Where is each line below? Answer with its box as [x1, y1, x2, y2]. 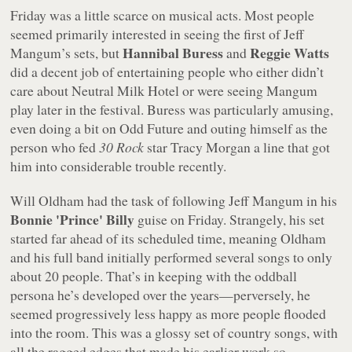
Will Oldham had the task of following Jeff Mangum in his [10, 191, 338, 211]
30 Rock [99, 137, 145, 157]
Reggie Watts [250, 42, 330, 64]
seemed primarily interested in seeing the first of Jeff [10, 24, 305, 44]
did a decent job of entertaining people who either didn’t [10, 62, 324, 82]
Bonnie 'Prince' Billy [10, 209, 135, 230]
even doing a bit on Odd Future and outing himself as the [10, 119, 328, 138]
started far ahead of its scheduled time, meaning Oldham [10, 229, 327, 248]
